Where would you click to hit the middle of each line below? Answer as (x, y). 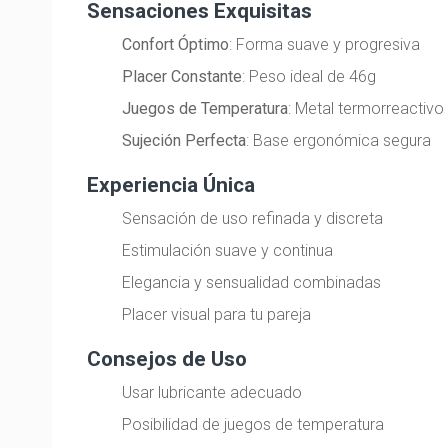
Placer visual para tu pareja (217, 315)
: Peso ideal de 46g (309, 77)
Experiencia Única (171, 184)
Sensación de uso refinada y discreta (253, 219)
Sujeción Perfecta (184, 141)
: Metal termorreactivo (366, 109)
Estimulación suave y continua (228, 251)
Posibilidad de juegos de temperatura (253, 425)
